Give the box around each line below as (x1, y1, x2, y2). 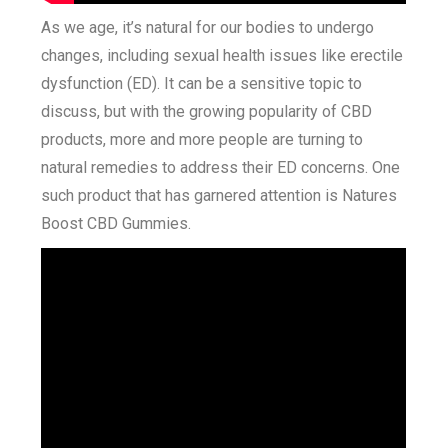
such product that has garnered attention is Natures (41, 186, 398, 205)
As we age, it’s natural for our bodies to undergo (41, 18, 375, 37)
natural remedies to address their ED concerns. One (41, 158, 401, 177)
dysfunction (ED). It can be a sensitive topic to (41, 74, 363, 93)
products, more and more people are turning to (41, 130, 364, 149)
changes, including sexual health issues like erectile (41, 46, 404, 65)
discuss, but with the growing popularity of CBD (41, 102, 373, 121)
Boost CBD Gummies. (41, 214, 192, 233)
